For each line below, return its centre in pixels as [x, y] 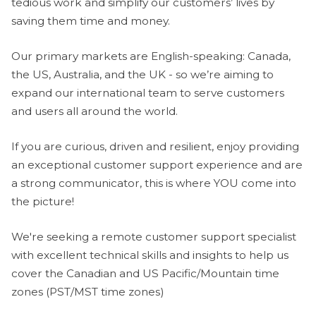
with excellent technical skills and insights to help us [150, 255]
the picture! [43, 201]
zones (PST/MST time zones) [88, 291]
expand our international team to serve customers [148, 92]
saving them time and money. [91, 20]
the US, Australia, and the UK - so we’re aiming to [142, 74]
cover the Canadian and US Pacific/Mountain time [145, 273]
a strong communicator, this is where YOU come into [154, 183]
